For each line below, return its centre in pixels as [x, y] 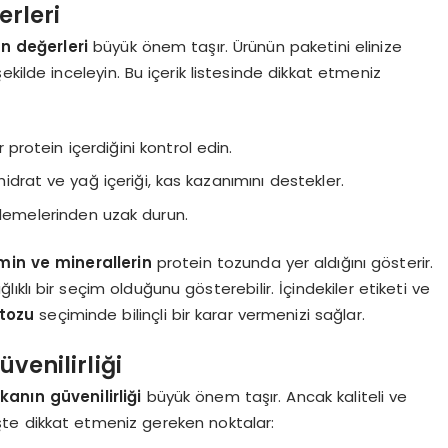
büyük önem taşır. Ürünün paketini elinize [245, 47]
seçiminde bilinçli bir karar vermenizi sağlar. [199, 315]
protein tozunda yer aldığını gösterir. [292, 263]
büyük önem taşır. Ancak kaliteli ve [274, 397]
